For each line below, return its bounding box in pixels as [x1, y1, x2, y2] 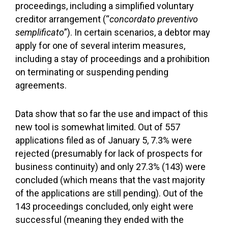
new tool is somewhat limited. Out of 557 [15, 122, 180, 132]
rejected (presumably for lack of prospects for [15, 148, 203, 159]
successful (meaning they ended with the [15, 214, 184, 225]
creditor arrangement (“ [15, 14, 109, 24]
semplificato [15, 27, 64, 38]
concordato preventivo [109, 14, 198, 24]
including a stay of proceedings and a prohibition [15, 53, 210, 64]
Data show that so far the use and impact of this [15, 108, 208, 119]
